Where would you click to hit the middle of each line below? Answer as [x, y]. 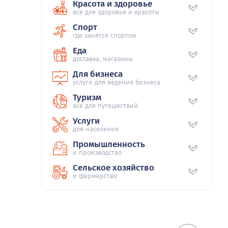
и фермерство [95, 176]
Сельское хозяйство [113, 167]
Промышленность [109, 144]
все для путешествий [105, 105]
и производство [97, 152]
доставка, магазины [103, 59]
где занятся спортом [105, 35]
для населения [96, 129]
